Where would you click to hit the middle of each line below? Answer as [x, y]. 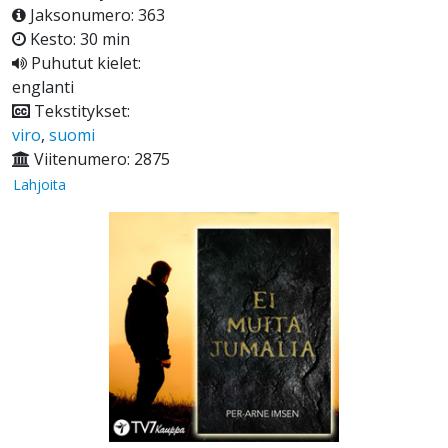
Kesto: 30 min [78, 39]
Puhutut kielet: [84, 63]
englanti [43, 87]
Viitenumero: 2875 [100, 159]
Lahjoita [39, 185]
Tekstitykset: [80, 111]
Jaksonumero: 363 [95, 15]
